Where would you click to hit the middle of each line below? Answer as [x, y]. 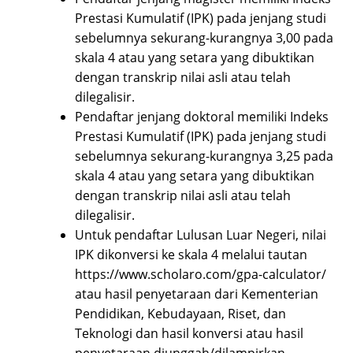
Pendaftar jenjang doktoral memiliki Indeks [202, 117]
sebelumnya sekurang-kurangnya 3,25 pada [204, 156]
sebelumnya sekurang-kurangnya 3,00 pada [204, 38]
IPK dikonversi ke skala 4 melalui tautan [193, 255]
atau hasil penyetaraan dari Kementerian [197, 294]
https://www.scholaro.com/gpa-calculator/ [202, 275]
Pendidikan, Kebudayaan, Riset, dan [180, 314]
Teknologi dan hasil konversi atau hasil [189, 334]
